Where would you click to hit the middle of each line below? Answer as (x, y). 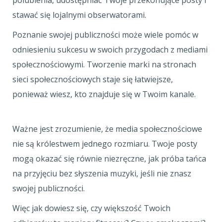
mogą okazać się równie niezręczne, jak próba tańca (109, 159)
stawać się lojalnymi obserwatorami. (80, 15)
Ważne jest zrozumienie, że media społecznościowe (107, 129)
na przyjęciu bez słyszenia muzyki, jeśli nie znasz (102, 173)
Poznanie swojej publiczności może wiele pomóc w (105, 35)
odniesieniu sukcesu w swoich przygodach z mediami (110, 50)
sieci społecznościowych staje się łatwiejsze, (93, 79)
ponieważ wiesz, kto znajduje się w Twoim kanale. (111, 94)
